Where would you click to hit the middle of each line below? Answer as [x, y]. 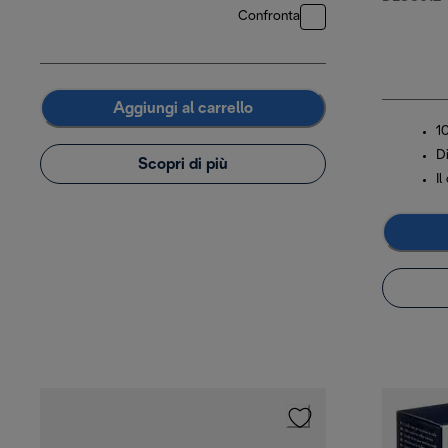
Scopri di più [183, 164]
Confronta [269, 17]
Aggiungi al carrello [183, 108]
